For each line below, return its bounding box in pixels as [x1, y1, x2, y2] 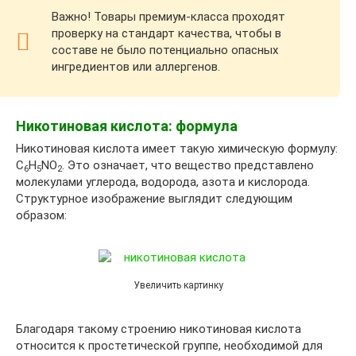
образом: [16, 208, 67, 223]
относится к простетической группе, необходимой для [16, 339, 323, 354]
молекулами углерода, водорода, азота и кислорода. [16, 175, 310, 190]
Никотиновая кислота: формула [16, 118, 238, 135]
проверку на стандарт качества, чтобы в [52, 26, 281, 41]
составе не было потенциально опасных [52, 43, 278, 58]
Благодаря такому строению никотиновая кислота [16, 322, 301, 337]
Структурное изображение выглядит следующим [16, 192, 292, 207]
